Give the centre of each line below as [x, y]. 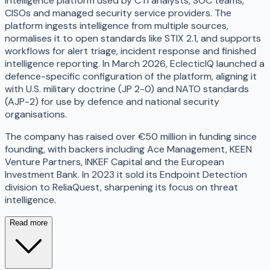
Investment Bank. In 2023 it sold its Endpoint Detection [126, 175]
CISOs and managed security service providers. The [118, 13]
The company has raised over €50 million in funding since [131, 137]
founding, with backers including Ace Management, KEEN [128, 149]
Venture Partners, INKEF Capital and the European [115, 162]
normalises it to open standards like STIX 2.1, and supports [133, 39]
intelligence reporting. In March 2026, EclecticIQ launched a [135, 64]
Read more [29, 223]
